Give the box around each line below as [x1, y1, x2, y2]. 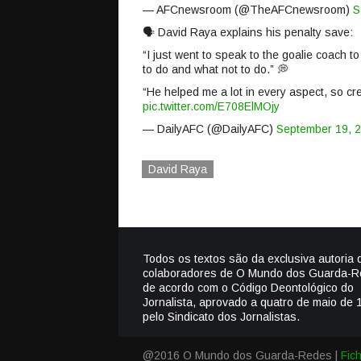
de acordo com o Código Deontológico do [143, 281, 354, 294]
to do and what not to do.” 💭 [143, 63, 288, 76]
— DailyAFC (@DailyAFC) [143, 122, 276, 135]
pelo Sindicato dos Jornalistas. [143, 310, 300, 323]
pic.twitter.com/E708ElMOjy [143, 100, 280, 113]
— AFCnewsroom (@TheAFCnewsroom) [143, 3, 353, 16]
